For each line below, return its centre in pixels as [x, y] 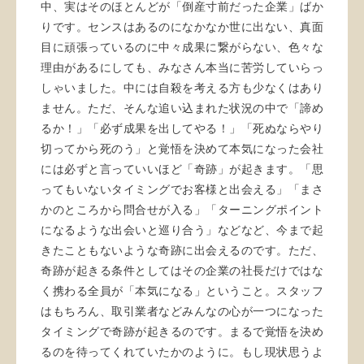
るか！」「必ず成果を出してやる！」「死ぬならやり [182, 129]
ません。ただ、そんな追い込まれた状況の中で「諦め [182, 108]
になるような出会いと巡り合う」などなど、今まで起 [182, 230]
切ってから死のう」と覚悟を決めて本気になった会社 [182, 149]
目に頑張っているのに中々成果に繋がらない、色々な [182, 48]
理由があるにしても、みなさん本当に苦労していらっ [182, 68]
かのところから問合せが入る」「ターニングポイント [182, 210]
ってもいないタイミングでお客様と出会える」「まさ [182, 190]
